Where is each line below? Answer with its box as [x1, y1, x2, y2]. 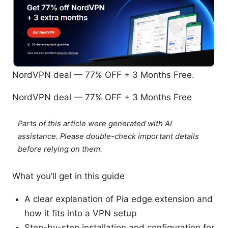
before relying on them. [18, 144, 103, 154]
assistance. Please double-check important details [18, 131, 199, 141]
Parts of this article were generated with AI [18, 119, 173, 128]
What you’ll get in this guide [12, 170, 125, 181]
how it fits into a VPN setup [24, 208, 136, 218]
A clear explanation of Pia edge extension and [24, 193, 213, 204]
